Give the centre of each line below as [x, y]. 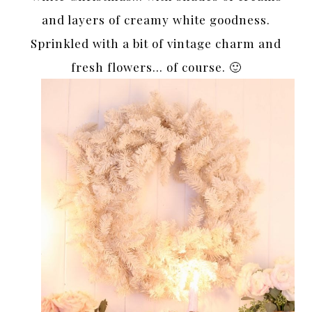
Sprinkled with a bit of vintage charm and [156, 43]
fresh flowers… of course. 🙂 [156, 67]
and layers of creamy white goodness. [156, 19]
